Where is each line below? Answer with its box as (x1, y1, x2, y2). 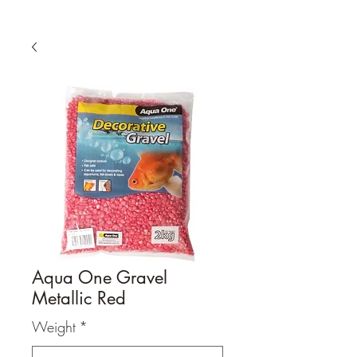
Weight (32, 316, 76, 336)
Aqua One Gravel (32, 265, 167, 288)
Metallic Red (32, 286, 126, 309)
